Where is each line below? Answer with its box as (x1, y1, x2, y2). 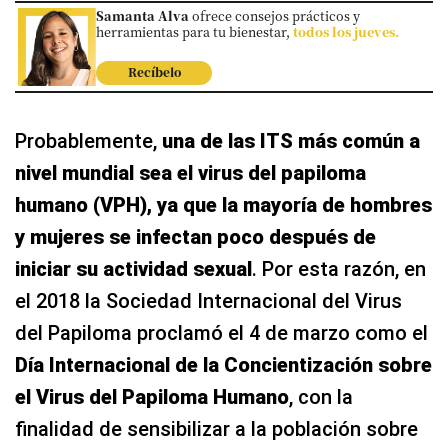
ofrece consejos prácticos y (189, 6, 360, 26)
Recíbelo (127, 63, 181, 80)
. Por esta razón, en (252, 256, 426, 281)
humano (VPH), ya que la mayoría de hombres (15, 192, 432, 217)
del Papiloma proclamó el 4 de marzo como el (15, 320, 428, 345)
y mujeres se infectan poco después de (15, 224, 376, 249)
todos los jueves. (293, 22, 399, 42)
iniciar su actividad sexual (15, 256, 252, 281)
